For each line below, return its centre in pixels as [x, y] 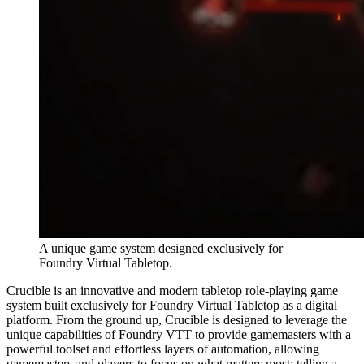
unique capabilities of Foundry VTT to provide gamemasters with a [179, 334]
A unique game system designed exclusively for [161, 248]
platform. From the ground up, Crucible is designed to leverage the [177, 319]
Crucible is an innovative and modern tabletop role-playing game [172, 290]
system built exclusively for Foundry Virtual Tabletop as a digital [172, 305]
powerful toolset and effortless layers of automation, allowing [163, 349]
